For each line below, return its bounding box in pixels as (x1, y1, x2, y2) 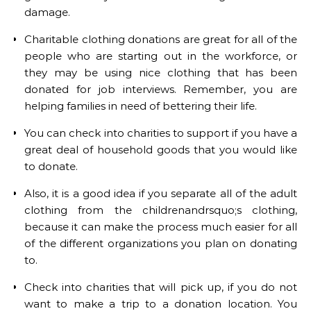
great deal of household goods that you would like (24, 143, 297, 157)
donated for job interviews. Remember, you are (24, 83, 297, 96)
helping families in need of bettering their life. (24, 99, 257, 113)
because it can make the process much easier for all (24, 220, 297, 234)
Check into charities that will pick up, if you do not (24, 280, 297, 294)
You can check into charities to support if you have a (24, 126, 297, 140)
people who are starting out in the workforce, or (24, 49, 297, 63)
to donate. (24, 160, 78, 174)
